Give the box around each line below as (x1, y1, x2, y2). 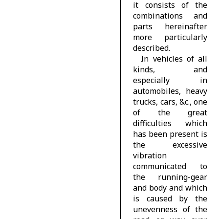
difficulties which (133, 117, 207, 129)
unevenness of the (133, 203, 207, 215)
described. (133, 42, 171, 53)
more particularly (133, 31, 207, 43)
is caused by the (133, 193, 207, 204)
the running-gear (133, 171, 207, 182)
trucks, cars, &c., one (133, 96, 207, 107)
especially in (133, 74, 207, 86)
